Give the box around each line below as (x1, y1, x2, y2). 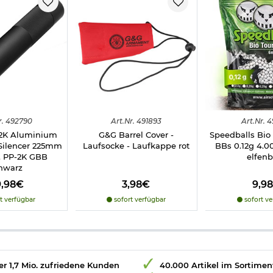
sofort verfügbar (112, 196, 166, 204)
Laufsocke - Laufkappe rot (82, 141, 190, 151)
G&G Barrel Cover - (98, 130, 174, 140)
